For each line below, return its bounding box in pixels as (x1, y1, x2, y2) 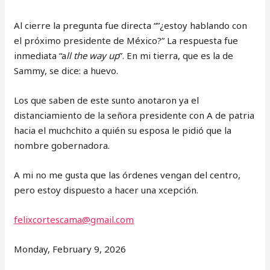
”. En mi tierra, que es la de (119, 49, 234, 61)
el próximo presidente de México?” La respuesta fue (14, 34, 239, 46)
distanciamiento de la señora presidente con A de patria (14, 109, 255, 121)
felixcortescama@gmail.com (14, 213, 134, 225)
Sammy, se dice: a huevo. (14, 64, 119, 77)
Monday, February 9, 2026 (14, 243, 127, 255)
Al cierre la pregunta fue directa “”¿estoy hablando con (14, 19, 248, 31)
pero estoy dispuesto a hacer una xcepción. (14, 184, 199, 196)
